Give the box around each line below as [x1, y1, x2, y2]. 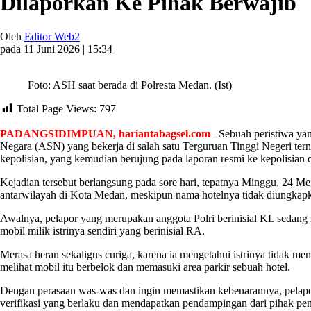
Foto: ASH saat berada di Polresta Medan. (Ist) [28, 78, 232, 91]
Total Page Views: [17, 102, 96, 115]
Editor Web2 [24, 30, 80, 42]
